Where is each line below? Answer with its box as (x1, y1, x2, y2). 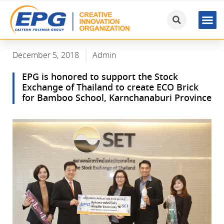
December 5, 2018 (12, 50, 79, 62)
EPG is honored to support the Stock (22, 71, 178, 84)
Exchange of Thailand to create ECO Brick (22, 81, 198, 95)
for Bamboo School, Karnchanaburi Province (22, 92, 211, 105)
